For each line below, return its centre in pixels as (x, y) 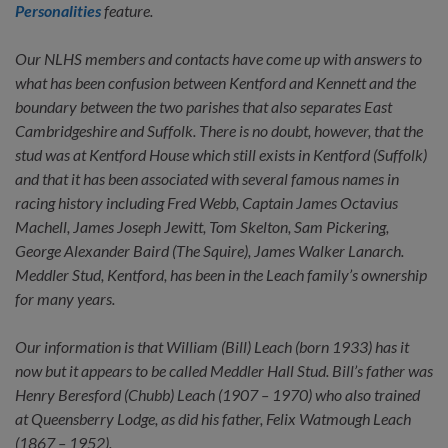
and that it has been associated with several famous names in (207, 178)
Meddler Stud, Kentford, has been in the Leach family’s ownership (221, 274)
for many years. (65, 298)
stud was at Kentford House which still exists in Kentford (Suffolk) (221, 154)
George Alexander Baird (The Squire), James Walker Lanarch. (209, 250)
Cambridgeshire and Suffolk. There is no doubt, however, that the (219, 130)
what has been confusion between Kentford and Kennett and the (215, 82)
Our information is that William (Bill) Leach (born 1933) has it (212, 346)
